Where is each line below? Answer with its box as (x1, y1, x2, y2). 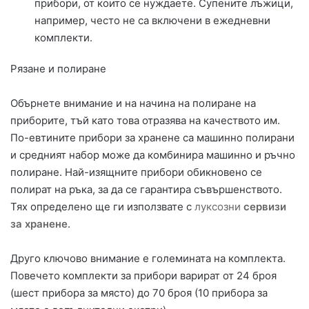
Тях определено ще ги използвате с (10, 200, 195, 214)
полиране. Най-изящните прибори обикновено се (10, 166, 262, 179)
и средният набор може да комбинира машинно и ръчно (10, 148, 295, 162)
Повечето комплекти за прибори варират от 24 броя (10, 269, 277, 283)
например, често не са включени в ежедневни (34, 14, 270, 28)
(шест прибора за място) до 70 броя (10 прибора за (10, 286, 268, 300)
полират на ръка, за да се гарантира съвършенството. (10, 183, 282, 197)
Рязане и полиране (10, 62, 106, 76)
